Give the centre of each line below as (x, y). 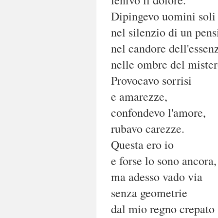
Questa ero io (142, 144)
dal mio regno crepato (163, 209)
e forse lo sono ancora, (164, 160)
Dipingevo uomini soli (163, 16)
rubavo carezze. (148, 128)
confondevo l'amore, (158, 112)
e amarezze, (139, 96)
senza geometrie (149, 192)
